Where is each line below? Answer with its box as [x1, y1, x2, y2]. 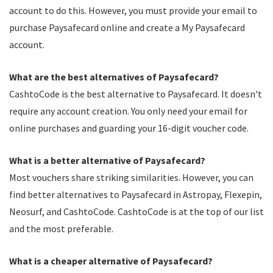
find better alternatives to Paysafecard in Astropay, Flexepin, [9, 188, 262, 200]
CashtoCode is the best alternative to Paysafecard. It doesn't [9, 88, 262, 100]
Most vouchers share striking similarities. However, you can [9, 171, 253, 183]
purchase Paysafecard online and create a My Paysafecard [9, 21, 245, 34]
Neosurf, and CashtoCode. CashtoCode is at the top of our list [9, 205, 264, 218]
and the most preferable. [9, 222, 113, 235]
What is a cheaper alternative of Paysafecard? [9, 255, 213, 267]
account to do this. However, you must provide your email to [9, 4, 257, 16]
